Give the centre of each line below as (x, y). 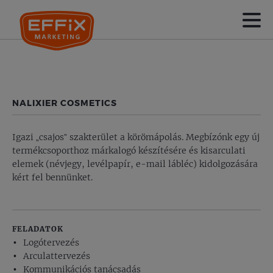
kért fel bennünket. (52, 178)
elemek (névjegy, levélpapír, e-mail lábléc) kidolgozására (135, 164)
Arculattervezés (57, 256)
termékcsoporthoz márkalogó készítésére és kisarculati (129, 151)
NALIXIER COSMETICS (65, 103)
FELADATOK (38, 229)
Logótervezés (51, 243)
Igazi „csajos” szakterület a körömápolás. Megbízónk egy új (136, 137)
